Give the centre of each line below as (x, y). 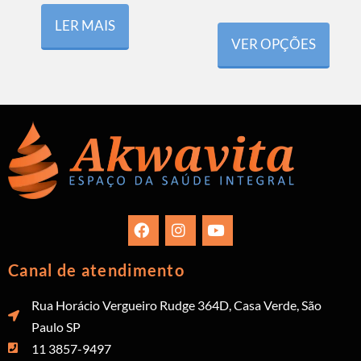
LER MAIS (85, 26)
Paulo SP (56, 326)
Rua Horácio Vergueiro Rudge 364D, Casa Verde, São (176, 305)
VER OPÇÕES (274, 44)
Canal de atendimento (96, 270)
